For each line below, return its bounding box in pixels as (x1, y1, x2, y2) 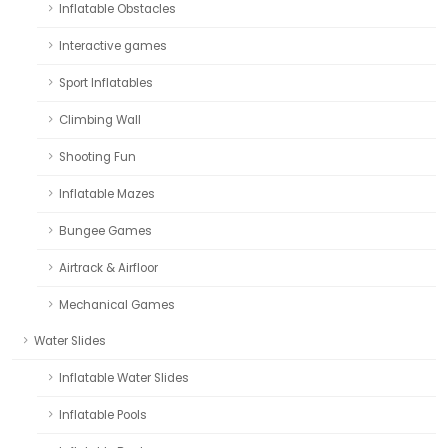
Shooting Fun (59, 149, 136, 166)
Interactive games (59, 38, 167, 55)
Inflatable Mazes (59, 186, 155, 203)
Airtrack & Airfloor (59, 260, 158, 277)
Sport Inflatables (59, 75, 153, 92)
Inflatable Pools (59, 407, 147, 424)
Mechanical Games (59, 297, 175, 314)
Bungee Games (59, 223, 152, 240)
